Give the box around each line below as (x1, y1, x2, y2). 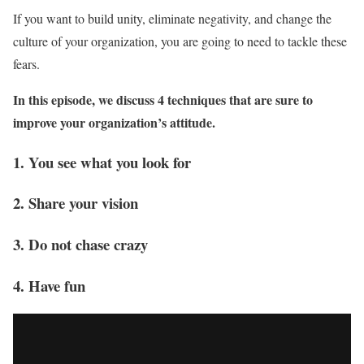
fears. (13, 54, 40, 72)
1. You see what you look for (13, 150, 191, 173)
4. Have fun (13, 274, 85, 297)
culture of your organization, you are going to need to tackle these (13, 32, 347, 50)
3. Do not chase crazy (13, 232, 148, 255)
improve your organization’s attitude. (13, 112, 215, 132)
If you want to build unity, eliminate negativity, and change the (13, 9, 331, 27)
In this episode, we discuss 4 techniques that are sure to (13, 89, 313, 109)
